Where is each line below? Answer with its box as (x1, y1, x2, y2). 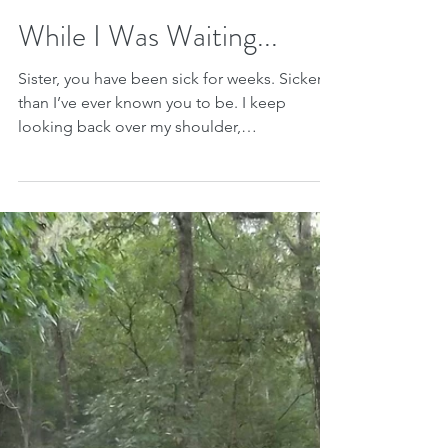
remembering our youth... (18, 421, 200, 440)
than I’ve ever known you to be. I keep (18, 373, 286, 392)
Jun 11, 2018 (18, 252, 83, 268)
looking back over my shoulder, (18, 397, 241, 416)
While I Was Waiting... (18, 295, 278, 337)
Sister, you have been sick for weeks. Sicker (18, 349, 322, 368)
